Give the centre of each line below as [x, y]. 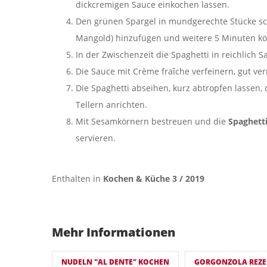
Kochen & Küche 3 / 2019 [154, 178]
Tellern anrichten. [111, 105]
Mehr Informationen [114, 232]
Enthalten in [77, 178]
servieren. [96, 138]
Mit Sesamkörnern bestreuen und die [152, 122]
